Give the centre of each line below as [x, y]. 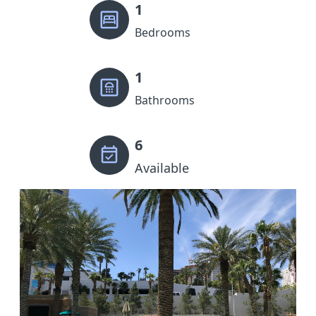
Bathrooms [165, 100]
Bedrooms [163, 32]
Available [162, 168]
